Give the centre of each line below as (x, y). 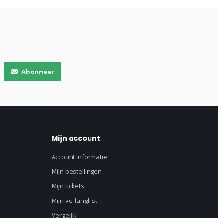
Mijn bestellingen (77, 172)
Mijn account (76, 138)
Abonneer (37, 72)
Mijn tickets (68, 186)
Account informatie (79, 157)
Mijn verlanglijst (74, 201)
